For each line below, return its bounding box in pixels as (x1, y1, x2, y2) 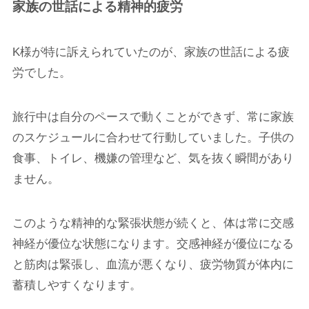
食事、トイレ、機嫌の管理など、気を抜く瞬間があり (12, 151, 294, 165)
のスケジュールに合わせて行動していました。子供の (12, 130, 294, 144)
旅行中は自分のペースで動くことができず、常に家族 (12, 110, 294, 123)
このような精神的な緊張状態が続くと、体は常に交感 (12, 216, 294, 230)
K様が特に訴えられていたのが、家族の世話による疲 (12, 45, 290, 59)
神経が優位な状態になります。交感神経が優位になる (12, 237, 294, 250)
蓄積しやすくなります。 (12, 278, 141, 292)
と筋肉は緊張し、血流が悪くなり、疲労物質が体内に (12, 257, 294, 271)
